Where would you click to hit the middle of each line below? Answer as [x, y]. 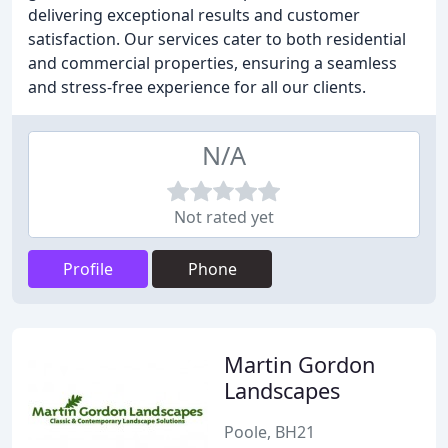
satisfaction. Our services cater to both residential [217, 39]
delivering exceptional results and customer [194, 15]
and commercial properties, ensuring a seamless [212, 63]
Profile [88, 269]
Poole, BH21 [269, 432]
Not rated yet [224, 217]
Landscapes [282, 390]
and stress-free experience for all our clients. [197, 87]
